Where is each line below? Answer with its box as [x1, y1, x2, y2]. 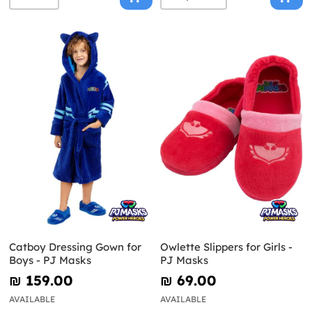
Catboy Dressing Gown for [9, 240, 141, 253]
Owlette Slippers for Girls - [159, 240, 292, 253]
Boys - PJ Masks [9, 253, 91, 267]
